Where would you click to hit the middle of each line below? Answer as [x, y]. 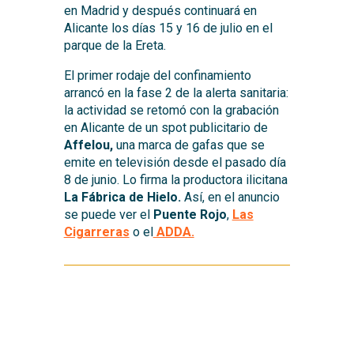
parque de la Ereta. [115, 45]
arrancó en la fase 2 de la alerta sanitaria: [176, 92]
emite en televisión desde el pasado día [175, 162]
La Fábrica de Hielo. [122, 197]
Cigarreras [96, 232]
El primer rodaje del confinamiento [157, 75]
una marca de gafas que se [188, 145]
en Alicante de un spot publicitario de [166, 127]
